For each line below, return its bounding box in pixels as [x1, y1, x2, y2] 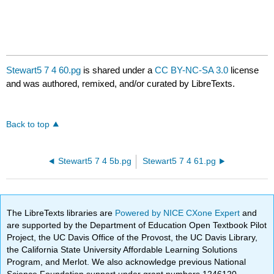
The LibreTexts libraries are [7, 207, 116, 218]
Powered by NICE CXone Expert [115, 207, 243, 218]
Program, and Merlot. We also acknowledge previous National [7, 256, 246, 267]
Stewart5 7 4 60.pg [6, 65, 81, 76]
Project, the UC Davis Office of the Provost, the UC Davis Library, [7, 232, 258, 242]
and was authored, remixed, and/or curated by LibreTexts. [6, 78, 235, 89]
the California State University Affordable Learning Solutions [7, 244, 238, 254]
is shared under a [81, 65, 155, 76]
